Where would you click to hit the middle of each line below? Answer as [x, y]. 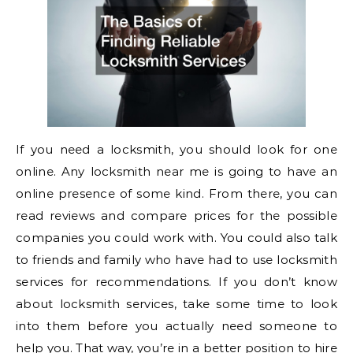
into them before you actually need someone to [176, 326]
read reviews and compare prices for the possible [176, 216]
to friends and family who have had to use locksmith [176, 260]
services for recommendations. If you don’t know [176, 282]
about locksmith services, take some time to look [176, 304]
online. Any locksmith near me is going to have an [176, 172]
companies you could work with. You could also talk [176, 238]
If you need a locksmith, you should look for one [176, 150]
